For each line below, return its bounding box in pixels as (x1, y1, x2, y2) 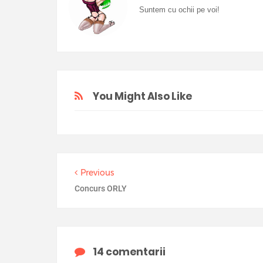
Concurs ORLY (75, 184, 127, 193)
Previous (80, 167, 114, 178)
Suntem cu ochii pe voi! (139, 5, 220, 14)
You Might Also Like (93, 89, 192, 103)
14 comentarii (93, 245, 166, 259)
